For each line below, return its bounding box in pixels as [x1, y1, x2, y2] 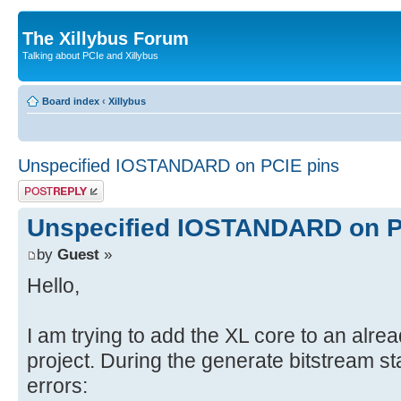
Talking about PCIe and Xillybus [22, 50, 158, 61]
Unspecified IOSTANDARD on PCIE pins [18, 155, 339, 175]
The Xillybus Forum [22, 29, 189, 48]
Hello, [27, 273, 80, 297]
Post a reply [18, 179, 70, 191]
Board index [42, 95, 99, 107]
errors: [27, 373, 88, 397]
